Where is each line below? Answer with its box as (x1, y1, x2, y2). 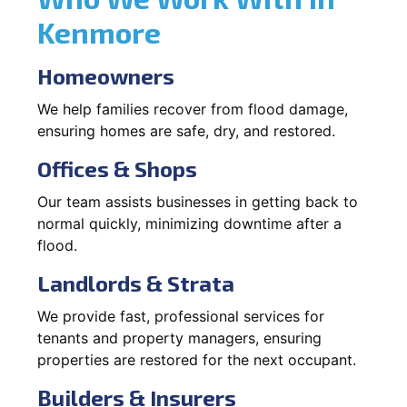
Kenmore (37, 14, 161, 49)
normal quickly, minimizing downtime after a (37, 213, 342, 233)
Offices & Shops (37, 154, 197, 182)
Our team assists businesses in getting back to (37, 192, 358, 211)
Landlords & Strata (37, 269, 234, 296)
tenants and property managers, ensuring (37, 328, 322, 347)
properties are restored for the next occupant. (37, 350, 356, 369)
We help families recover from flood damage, (37, 99, 348, 118)
